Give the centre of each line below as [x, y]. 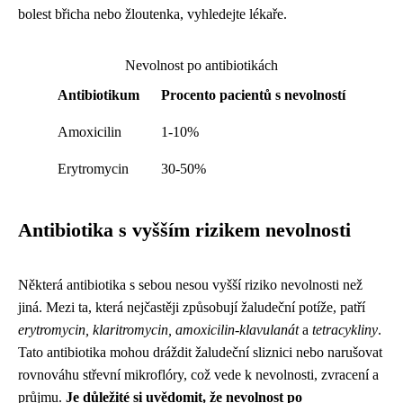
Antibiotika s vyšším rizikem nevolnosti [184, 230]
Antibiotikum [99, 95]
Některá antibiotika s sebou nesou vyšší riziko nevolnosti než [190, 285]
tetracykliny [345, 330]
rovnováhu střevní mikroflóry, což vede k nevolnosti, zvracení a [198, 375]
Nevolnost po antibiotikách [201, 65]
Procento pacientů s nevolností [253, 95]
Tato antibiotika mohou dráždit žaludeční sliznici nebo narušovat [200, 352]
